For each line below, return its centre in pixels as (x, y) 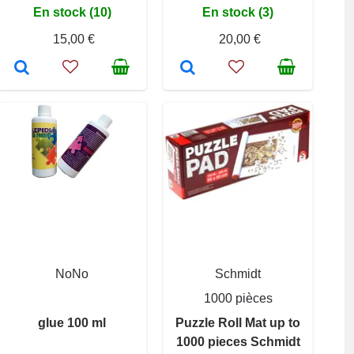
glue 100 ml (72, 322)
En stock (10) (72, 12)
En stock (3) (238, 12)
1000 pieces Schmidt (238, 341)
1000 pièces (238, 298)
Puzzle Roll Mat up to (238, 322)
